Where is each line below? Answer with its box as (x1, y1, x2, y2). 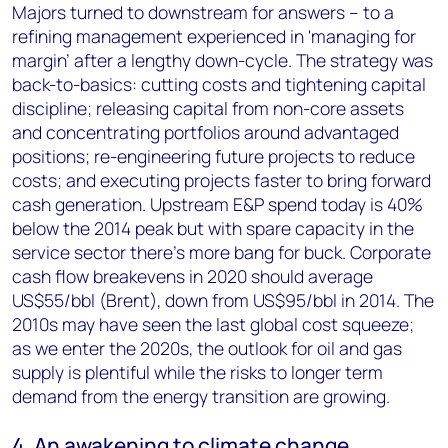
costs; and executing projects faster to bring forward (12, 168, 431, 192)
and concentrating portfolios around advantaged (12, 120, 399, 144)
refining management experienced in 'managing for (12, 24, 416, 48)
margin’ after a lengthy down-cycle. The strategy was (12, 48, 433, 72)
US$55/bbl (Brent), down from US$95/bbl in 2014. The (12, 288, 434, 312)
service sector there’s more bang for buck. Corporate (12, 240, 431, 264)
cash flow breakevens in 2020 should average (12, 264, 373, 288)
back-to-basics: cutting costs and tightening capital (12, 72, 426, 96)
